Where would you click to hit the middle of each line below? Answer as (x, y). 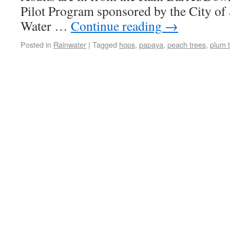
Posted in (36, 44)
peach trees (187, 44)
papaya (151, 44)
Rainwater (70, 44)
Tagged (105, 44)
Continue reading (118, 26)
